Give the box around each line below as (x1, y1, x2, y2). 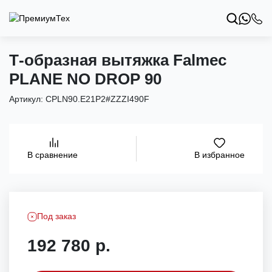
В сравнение (27, 150, 78, 160)
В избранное (194, 150, 245, 160)
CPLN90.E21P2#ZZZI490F (46, 94, 149, 104)
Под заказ (37, 211, 76, 222)
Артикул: (9, 94, 46, 104)
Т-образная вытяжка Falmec (9, 51, 226, 69)
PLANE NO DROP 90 (9, 70, 161, 88)
